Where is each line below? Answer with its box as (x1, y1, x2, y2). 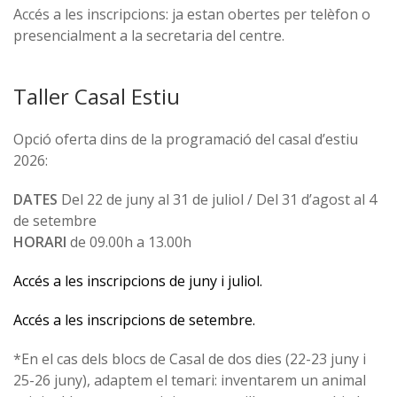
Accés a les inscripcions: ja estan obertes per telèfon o (13, 4, 370, 24)
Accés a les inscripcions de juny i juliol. (13, 271, 262, 291)
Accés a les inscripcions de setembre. (13, 310, 255, 330)
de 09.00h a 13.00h (66, 232, 191, 252)
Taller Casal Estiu (13, 82, 180, 111)
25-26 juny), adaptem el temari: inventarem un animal (13, 370, 366, 390)
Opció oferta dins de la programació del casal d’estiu (13, 129, 358, 149)
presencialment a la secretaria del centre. (13, 26, 284, 45)
